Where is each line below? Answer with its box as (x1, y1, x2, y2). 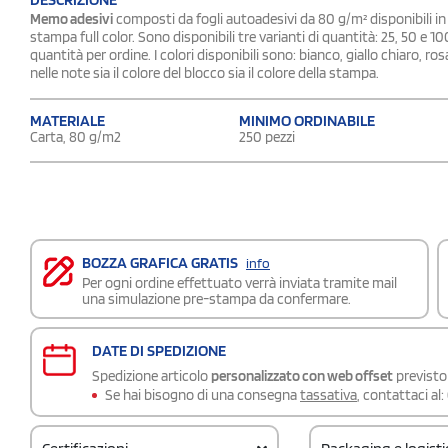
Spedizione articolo (92, 366, 211, 385)
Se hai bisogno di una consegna (105, 385, 300, 404)
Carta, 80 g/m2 (30, 127, 121, 146)
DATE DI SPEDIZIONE (92, 340, 226, 360)
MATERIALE (30, 110, 105, 130)
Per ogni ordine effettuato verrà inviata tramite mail (82, 273, 397, 292)
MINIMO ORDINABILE (239, 110, 375, 130)
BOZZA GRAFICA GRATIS (82, 252, 241, 272)
